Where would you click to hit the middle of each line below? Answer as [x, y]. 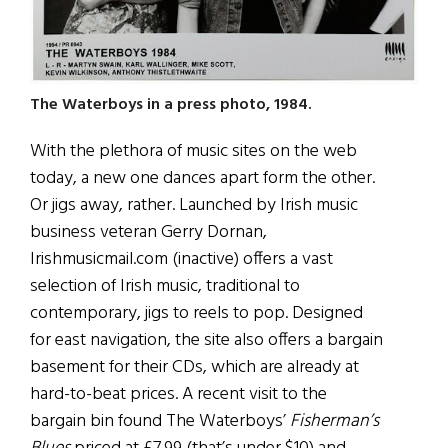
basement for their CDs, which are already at [194, 367]
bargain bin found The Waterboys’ [160, 421]
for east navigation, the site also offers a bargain [206, 340]
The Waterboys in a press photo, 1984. [171, 104]
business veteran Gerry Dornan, [148, 232]
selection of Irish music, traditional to [165, 286]
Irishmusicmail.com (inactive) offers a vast [181, 259]
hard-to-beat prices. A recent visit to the [178, 394]
